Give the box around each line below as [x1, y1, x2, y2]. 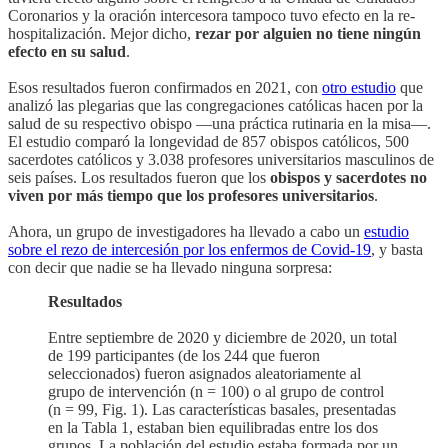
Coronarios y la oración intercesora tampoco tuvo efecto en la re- [8, 6, 415, 24]
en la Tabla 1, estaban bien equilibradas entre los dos [48, 418, 378, 436]
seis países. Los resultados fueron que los [8, 168, 270, 186]
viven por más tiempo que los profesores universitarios [8, 186, 374, 204]
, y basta [371, 240, 423, 258]
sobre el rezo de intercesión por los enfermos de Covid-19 [8, 240, 371, 258]
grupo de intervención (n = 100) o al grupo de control [48, 382, 384, 400]
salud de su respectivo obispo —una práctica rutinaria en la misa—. [8, 114, 431, 132]
